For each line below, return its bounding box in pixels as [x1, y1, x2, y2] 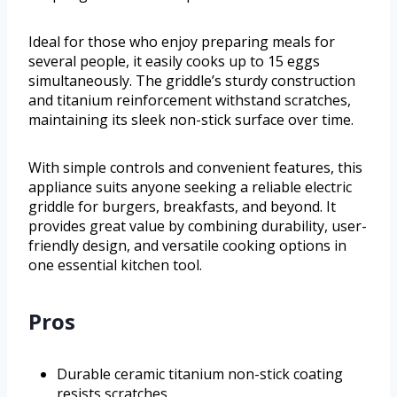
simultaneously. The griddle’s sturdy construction [28, 70, 355, 90]
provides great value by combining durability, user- [28, 215, 367, 236]
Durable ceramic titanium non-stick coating [57, 363, 343, 384]
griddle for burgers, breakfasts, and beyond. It [28, 196, 336, 216]
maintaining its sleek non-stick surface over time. [28, 109, 354, 129]
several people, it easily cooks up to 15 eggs [28, 51, 320, 71]
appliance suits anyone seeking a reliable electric [28, 176, 352, 197]
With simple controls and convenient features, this [28, 157, 362, 177]
